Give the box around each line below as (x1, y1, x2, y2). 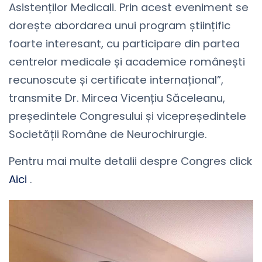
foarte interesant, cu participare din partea (9, 36, 240, 51)
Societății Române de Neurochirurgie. (9, 126, 207, 142)
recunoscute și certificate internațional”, (9, 72, 223, 87)
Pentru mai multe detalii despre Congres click (9, 153, 252, 168)
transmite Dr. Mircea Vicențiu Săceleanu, (9, 90, 225, 105)
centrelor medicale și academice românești (9, 54, 245, 69)
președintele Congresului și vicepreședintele (9, 108, 246, 123)
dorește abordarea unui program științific (9, 18, 230, 33)
